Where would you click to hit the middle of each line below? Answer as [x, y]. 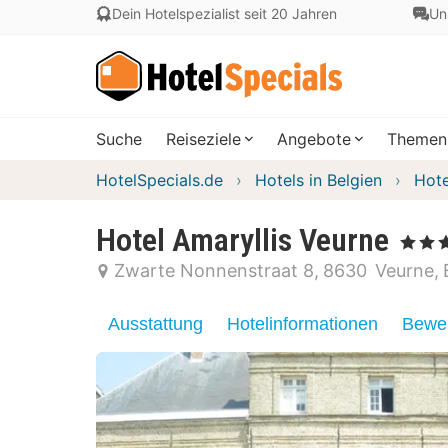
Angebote [314, 139]
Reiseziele [203, 139]
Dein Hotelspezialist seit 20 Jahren [224, 13]
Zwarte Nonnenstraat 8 [214, 270]
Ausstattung [155, 324]
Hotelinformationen [302, 324]
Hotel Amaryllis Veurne [242, 240]
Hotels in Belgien [318, 180]
